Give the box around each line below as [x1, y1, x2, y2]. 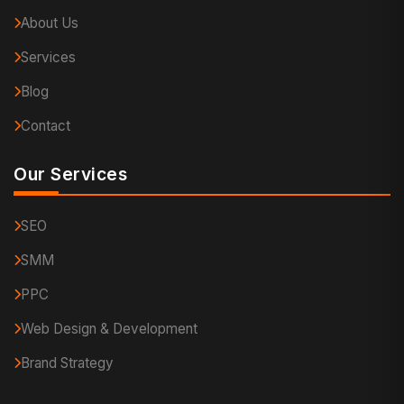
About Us [21, 14, 78, 32]
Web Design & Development [21, 320, 197, 338]
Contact [21, 117, 70, 135]
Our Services [14, 163, 127, 186]
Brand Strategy [21, 354, 114, 372]
